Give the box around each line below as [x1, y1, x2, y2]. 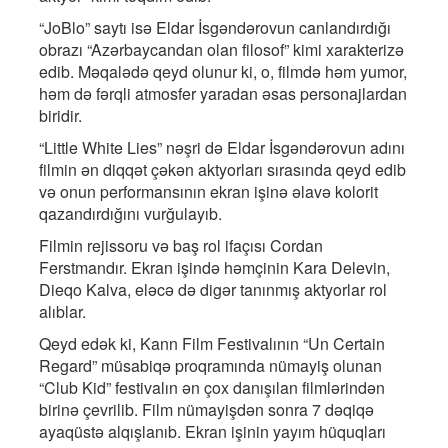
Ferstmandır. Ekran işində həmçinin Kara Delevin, [39, 256, 390, 280]
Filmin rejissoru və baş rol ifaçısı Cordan [39, 234, 323, 258]
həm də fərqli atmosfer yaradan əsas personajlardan [39, 82, 407, 106]
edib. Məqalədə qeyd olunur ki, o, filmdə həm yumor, [39, 60, 407, 84]
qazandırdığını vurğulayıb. [39, 202, 222, 226]
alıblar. [39, 300, 86, 324]
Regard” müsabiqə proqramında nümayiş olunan [39, 354, 382, 378]
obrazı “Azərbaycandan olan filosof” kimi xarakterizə [39, 38, 404, 62]
